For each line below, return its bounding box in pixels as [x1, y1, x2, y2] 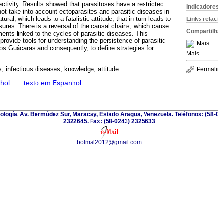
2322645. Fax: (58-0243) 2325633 [63, 117, 155, 125]
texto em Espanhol [24, 79, 81, 87]
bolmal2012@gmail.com [76, 138, 142, 145]
